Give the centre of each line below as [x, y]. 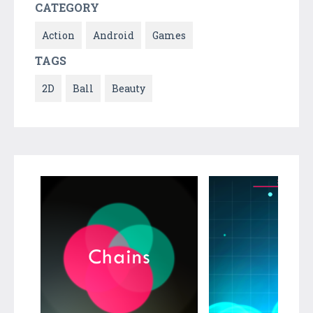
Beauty [129, 88]
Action [58, 35]
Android [114, 35]
